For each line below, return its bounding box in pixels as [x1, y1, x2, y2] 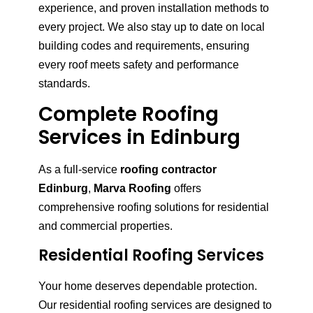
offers [171, 182, 201, 195]
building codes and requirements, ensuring [38, 39, 249, 52]
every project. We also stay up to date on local [38, 20, 265, 33]
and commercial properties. [38, 220, 173, 233]
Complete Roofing [38, 101, 219, 129]
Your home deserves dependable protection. [38, 279, 257, 292]
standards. [38, 77, 90, 89]
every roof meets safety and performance [38, 58, 239, 71]
